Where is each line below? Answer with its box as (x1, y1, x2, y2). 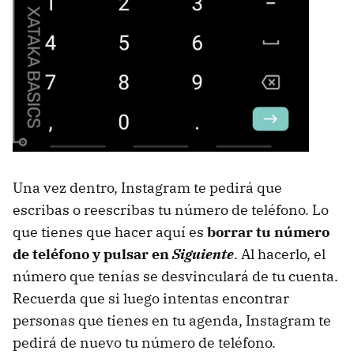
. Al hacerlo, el (234, 245, 326, 264)
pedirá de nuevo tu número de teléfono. (13, 333, 276, 352)
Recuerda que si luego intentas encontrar (13, 289, 289, 308)
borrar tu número (207, 223, 330, 242)
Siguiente (172, 245, 234, 264)
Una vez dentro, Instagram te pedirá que (13, 179, 282, 198)
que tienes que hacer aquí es (13, 223, 207, 242)
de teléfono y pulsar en (13, 245, 172, 264)
